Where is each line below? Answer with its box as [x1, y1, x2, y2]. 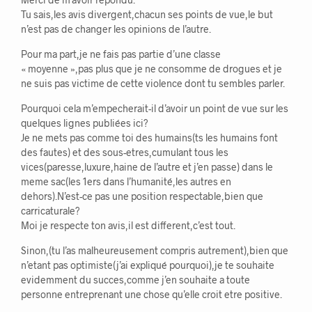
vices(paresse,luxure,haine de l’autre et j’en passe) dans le [21, 161, 273, 173]
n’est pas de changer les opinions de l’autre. [21, 23, 211, 36]
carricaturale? [21, 205, 80, 217]
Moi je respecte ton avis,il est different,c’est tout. [21, 219, 235, 232]
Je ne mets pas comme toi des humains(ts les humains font [21, 132, 278, 144]
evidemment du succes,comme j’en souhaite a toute [21, 274, 250, 286]
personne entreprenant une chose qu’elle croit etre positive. [21, 288, 282, 301]
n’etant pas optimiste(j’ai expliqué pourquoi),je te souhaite [21, 259, 274, 272]
